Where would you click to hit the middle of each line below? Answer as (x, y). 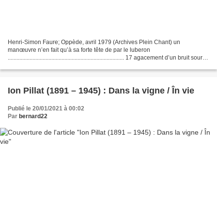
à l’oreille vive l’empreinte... (44, 66)
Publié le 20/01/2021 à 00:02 (46, 109)
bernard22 (33, 116)
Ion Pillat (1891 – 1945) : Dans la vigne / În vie (101, 91)
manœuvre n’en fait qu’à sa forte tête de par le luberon (79, 50)
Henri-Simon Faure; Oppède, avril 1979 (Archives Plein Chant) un (94, 42)
